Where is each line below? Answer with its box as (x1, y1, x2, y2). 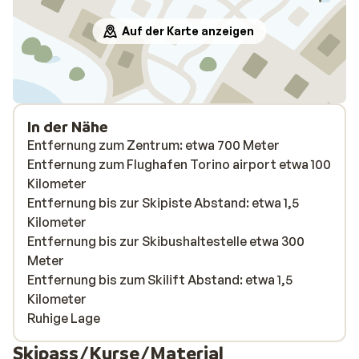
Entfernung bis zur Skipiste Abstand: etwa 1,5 (27, 195, 299, 211)
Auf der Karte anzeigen (121, 24, 254, 38)
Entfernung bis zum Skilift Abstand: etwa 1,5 (27, 272, 292, 288)
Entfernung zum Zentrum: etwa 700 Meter (27, 137, 280, 153)
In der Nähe (27, 117, 108, 136)
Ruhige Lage (27, 310, 100, 326)
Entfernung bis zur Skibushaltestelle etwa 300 (27, 233, 305, 249)
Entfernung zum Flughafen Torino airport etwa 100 (27, 156, 331, 172)
